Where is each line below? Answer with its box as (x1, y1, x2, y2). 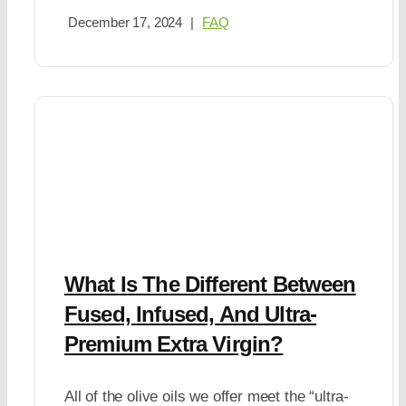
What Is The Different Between (63, 272, 356, 296)
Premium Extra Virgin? (63, 332, 284, 356)
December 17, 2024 (67, 14, 183, 30)
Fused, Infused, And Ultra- (63, 302, 317, 326)
